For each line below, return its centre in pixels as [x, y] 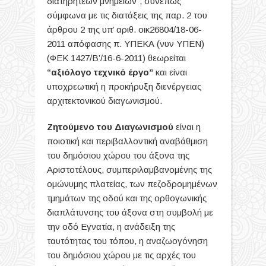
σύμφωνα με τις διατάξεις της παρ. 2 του [127, 15]
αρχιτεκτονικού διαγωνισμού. [104, 100]
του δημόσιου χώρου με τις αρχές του [121, 255]
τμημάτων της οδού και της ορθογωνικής [127, 198]
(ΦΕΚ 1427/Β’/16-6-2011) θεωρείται [116, 58]
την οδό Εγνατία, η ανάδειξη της [111, 226]
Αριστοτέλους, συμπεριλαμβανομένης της [129, 169]
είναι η [187, 126]
